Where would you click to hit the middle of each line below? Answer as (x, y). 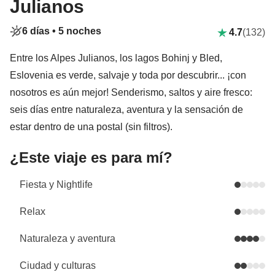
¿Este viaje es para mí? (91, 157)
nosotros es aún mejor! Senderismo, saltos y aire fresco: (131, 92)
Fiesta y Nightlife (56, 184)
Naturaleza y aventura (68, 238)
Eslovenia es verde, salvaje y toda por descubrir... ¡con (128, 75)
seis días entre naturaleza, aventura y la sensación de (126, 110)
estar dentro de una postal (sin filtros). (91, 127)
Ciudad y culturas (58, 265)
